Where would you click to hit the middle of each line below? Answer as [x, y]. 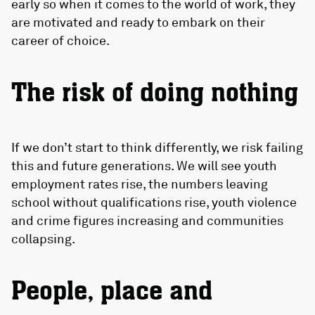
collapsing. [43, 239]
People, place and [112, 292]
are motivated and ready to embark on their [138, 22]
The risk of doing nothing [155, 94]
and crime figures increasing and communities [147, 220]
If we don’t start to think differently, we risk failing [157, 147]
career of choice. [60, 40]
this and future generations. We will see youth [144, 166]
